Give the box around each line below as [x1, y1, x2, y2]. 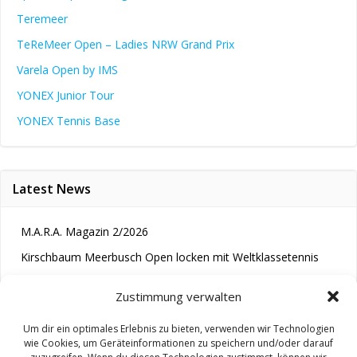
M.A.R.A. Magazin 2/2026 [21, 224, 148, 239]
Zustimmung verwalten [116, 288, 241, 304]
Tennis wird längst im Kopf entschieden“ [21, 275, 227, 290]
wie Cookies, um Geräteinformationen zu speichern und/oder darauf [24, 336, 333, 350]
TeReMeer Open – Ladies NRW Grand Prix [17, 37, 234, 52]
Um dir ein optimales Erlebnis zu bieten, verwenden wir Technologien [22, 322, 335, 335]
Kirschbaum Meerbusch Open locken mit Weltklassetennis [21, 249, 319, 265]
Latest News [13, 180, 91, 198]
